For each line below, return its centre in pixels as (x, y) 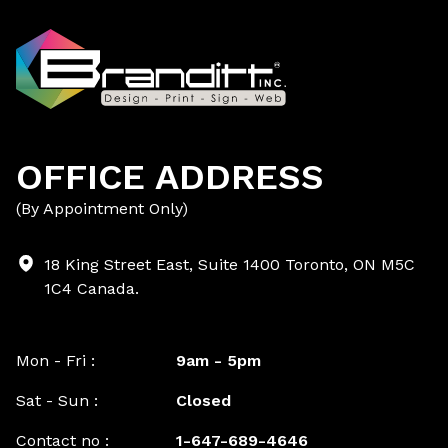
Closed (203, 400)
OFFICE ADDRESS (170, 176)
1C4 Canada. (91, 288)
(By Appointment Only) (102, 208)
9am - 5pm (218, 360)
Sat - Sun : (57, 400)
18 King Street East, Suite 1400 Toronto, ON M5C (229, 264)
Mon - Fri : (55, 360)
